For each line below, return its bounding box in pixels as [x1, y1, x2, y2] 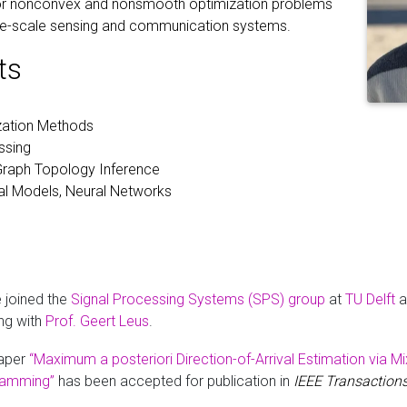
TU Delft [344, 291, 395, 308]
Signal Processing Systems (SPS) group [70, 291, 325, 308]
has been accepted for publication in [54, 372, 293, 390]
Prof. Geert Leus [45, 313, 149, 330]
